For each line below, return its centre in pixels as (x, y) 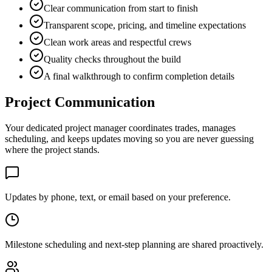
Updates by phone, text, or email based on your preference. (118, 197)
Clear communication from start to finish (121, 8)
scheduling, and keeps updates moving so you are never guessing (129, 139)
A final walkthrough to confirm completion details (139, 76)
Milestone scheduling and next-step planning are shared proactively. (134, 245)
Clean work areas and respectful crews (117, 42)
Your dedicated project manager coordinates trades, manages (120, 128)
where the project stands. (52, 150)
